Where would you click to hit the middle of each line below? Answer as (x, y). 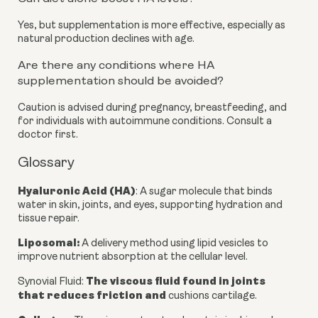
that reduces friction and (93, 295)
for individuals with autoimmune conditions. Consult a (145, 121)
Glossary (46, 164)
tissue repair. (49, 219)
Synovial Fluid (50, 282)
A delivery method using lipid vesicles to (174, 244)
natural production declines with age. (106, 39)
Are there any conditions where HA (116, 65)
